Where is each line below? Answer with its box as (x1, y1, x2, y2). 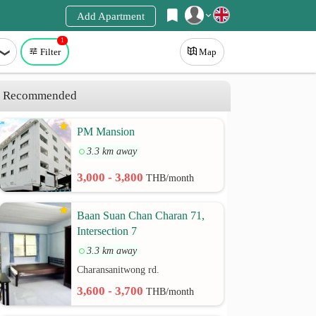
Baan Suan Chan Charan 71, (77, 209, 205, 221)
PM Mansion (77, 126, 135, 138)
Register (68, 40, 104, 51)
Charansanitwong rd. (77, 265, 160, 275)
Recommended (3, 89, 78, 102)
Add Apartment (77, 11, 145, 22)
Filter (40, 47, 61, 57)
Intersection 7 (77, 225, 138, 237)
